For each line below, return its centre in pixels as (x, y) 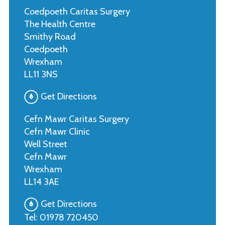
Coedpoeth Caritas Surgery (77, 12)
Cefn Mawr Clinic (57, 132)
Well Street (45, 144)
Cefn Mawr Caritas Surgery (76, 119)
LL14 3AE (41, 182)
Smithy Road (50, 37)
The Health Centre (60, 24)
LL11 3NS (41, 75)
